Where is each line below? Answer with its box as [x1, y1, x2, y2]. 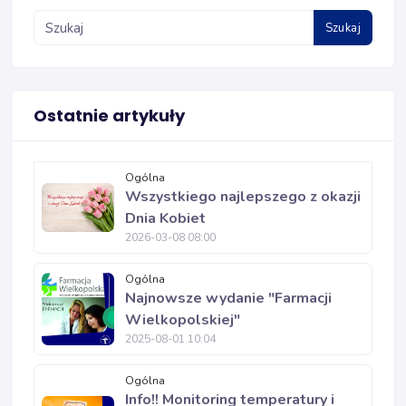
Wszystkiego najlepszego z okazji [125, 187, 361, 207]
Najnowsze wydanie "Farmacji [125, 288, 332, 308]
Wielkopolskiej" [125, 310, 240, 330]
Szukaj [324, 19, 361, 36]
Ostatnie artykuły [34, 104, 185, 127]
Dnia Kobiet [125, 208, 206, 228]
